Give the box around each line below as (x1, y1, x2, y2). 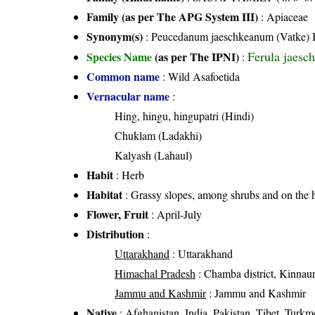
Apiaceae (266, 8, 309, 24)
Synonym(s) (86, 27, 143, 44)
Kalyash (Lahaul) (115, 147, 193, 162)
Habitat (86, 186, 123, 202)
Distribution (86, 225, 145, 242)
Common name (86, 67, 160, 84)
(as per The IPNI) (155, 48, 240, 65)
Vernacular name (86, 87, 170, 104)
